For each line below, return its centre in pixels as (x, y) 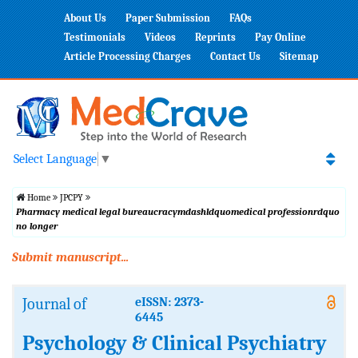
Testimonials (95, 37)
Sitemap (299, 56)
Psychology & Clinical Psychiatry (175, 344)
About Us (85, 18)
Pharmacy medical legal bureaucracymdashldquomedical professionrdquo (178, 212)
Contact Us (235, 56)
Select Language (55, 159)
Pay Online (280, 37)
